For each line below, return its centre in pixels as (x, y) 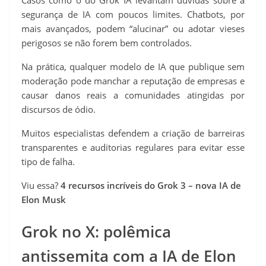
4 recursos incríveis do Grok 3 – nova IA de (151, 186)
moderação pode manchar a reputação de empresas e (133, 81)
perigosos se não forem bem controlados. (107, 43)
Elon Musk (44, 200)
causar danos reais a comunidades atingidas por (133, 95)
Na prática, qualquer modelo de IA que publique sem (133, 67)
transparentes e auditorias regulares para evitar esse (133, 148)
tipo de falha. (48, 162)
